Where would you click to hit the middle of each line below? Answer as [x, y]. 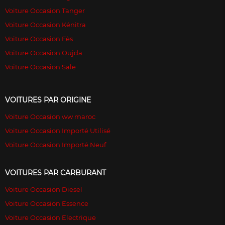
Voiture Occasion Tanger [45, 11]
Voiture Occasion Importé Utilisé [58, 131]
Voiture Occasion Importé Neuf [55, 145]
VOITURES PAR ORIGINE [48, 100]
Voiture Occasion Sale [40, 67]
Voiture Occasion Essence [47, 204]
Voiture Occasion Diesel [44, 190]
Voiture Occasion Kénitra [45, 25]
